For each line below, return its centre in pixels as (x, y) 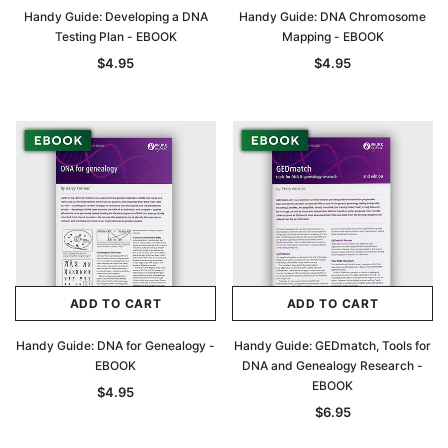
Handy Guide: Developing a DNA (115, 16)
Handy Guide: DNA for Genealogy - (115, 345)
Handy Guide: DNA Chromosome (332, 16)
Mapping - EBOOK (332, 36)
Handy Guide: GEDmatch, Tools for (332, 345)
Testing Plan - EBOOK (115, 36)
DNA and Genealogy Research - (332, 365)
